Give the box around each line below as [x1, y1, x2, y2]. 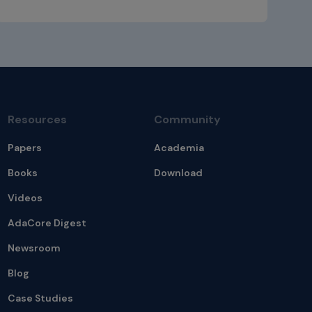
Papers [7, 141, 42, 155]
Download [154, 166, 203, 180]
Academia [154, 141, 205, 155]
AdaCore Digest [7, 217, 86, 230]
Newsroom [7, 242, 61, 255]
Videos [7, 192, 42, 205]
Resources [7, 112, 67, 127]
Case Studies [7, 292, 73, 305]
